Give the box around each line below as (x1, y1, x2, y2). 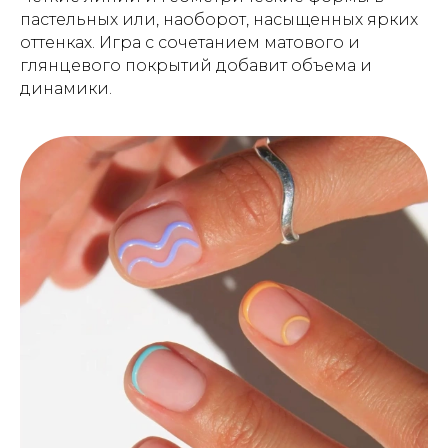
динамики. (20, 78, 112, 98)
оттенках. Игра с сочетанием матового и (20, 32, 360, 52)
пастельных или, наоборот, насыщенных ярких (20, 9, 418, 29)
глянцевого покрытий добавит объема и (20, 55, 372, 75)
